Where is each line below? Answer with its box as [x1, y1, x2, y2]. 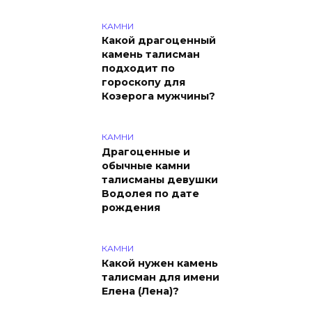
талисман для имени [102, 271, 219, 283]
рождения [102, 201, 160, 214]
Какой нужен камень [102, 257, 218, 270]
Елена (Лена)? [102, 285, 179, 297]
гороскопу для [102, 76, 185, 89]
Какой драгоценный [102, 34, 216, 47]
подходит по [102, 62, 175, 75]
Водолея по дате [102, 187, 199, 201]
